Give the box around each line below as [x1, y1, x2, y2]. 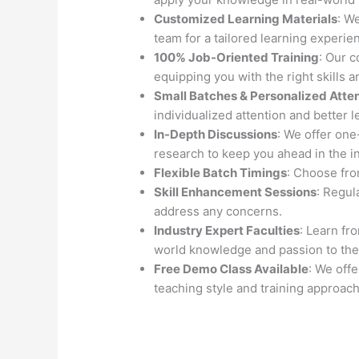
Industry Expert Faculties [154, 223, 301, 239]
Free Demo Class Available [154, 261, 309, 277]
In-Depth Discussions [154, 127, 278, 143]
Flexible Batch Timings [154, 165, 288, 181]
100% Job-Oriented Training [154, 50, 320, 66]
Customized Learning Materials [154, 11, 338, 27]
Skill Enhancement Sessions [154, 184, 317, 200]
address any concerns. [154, 204, 283, 220]
